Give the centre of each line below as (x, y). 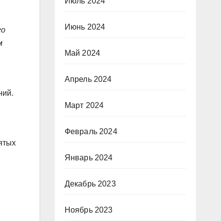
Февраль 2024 (91, 131)
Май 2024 (82, 53)
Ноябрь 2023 (89, 210)
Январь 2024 (89, 158)
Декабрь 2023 (90, 184)
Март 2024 (84, 105)
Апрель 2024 (88, 79)
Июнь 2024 (85, 27)
